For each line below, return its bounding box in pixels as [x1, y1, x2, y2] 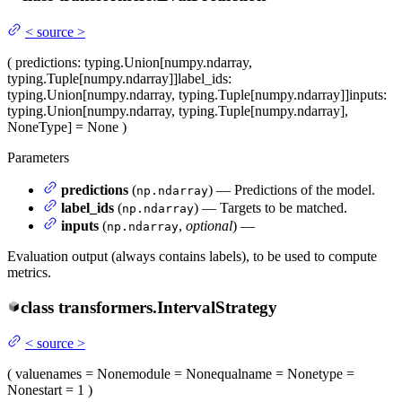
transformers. [57, 297, 157, 317]
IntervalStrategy [156, 297, 277, 317]
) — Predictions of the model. [208, 181, 375, 197]
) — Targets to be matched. [194, 199, 347, 215]
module [128, 366, 170, 382]
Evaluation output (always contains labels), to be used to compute [7, 248, 377, 264]
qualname [217, 366, 272, 382]
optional [186, 217, 232, 233]
